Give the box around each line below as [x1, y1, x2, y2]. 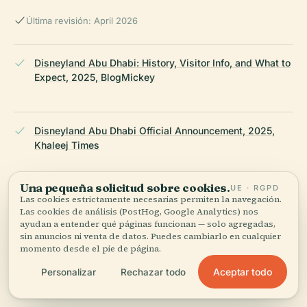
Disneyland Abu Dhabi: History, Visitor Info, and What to [34, 56, 291, 69]
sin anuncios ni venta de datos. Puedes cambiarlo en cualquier [20, 230, 281, 242]
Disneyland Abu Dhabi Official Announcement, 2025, [34, 124, 275, 136]
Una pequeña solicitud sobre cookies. [20, 180, 230, 195]
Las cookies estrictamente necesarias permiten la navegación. [20, 193, 282, 205]
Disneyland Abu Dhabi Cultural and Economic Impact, [34, 192, 278, 204]
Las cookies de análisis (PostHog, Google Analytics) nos [20, 206, 258, 217]
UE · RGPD [230, 182, 280, 193]
